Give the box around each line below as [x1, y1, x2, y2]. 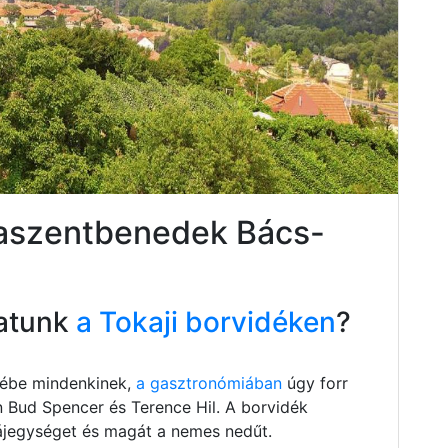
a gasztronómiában [136, 372, 282, 393]
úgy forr [282, 372, 348, 393]
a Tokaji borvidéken [69, 304, 336, 339]
